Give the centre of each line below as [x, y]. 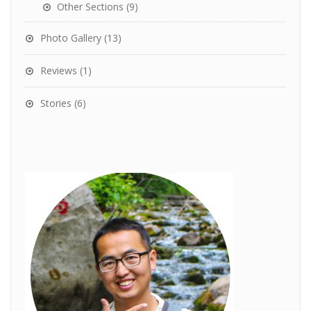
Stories [56, 103]
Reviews [59, 70]
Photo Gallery [71, 37]
